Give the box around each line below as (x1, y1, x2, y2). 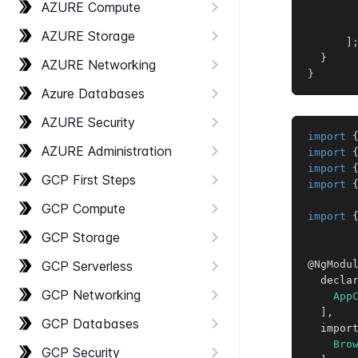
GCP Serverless (42, 258, 133, 274)
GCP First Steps (42, 172, 136, 188)
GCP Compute (42, 201, 125, 217)
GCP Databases (42, 316, 139, 332)
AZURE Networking (42, 57, 156, 73)
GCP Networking (42, 287, 141, 303)
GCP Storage (42, 229, 120, 245)
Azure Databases (42, 86, 145, 101)
